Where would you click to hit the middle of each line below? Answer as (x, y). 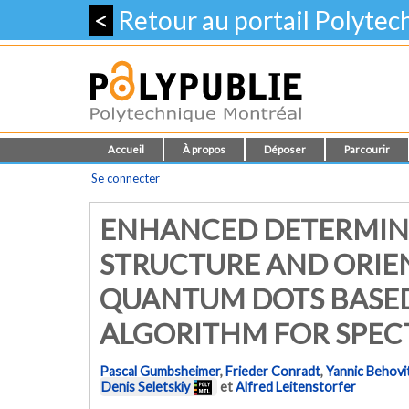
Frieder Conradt (273, 372)
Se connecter (126, 178)
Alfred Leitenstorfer (296, 387)
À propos (204, 149)
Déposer (285, 149)
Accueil (126, 149)
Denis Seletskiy (146, 387)
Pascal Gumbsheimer (160, 372)
